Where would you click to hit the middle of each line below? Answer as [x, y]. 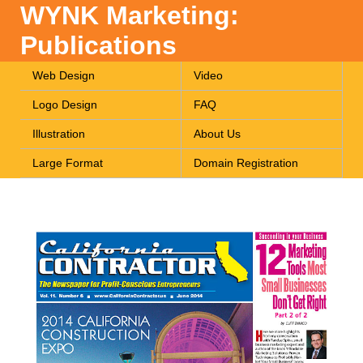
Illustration [59, 134]
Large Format [68, 163]
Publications [98, 45]
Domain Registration [246, 163]
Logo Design [65, 105]
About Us [217, 134]
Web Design [64, 76]
